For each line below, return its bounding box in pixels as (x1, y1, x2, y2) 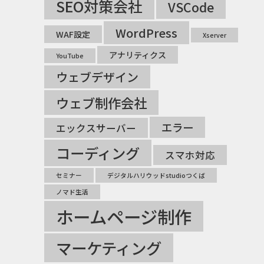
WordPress (115, 24, 177, 41)
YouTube (56, 51, 84, 60)
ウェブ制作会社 (56, 93, 147, 112)
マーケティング (56, 236, 161, 259)
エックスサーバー (56, 120, 136, 135)
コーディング (56, 142, 140, 163)
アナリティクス (109, 48, 166, 61)
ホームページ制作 (56, 203, 192, 229)
